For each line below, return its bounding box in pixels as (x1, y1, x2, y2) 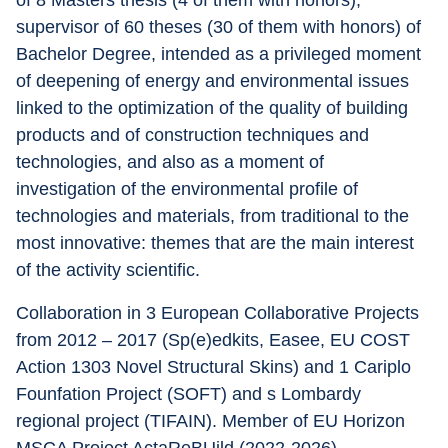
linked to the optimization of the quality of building (16, 98, 413, 118)
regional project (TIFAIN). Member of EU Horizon (16, 411, 410, 431)
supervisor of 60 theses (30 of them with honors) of (16, 17, 426, 37)
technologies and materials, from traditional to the (16, 206, 414, 226)
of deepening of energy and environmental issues (16, 71, 414, 91)
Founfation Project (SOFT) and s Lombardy (16, 384, 366, 404)
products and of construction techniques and (16, 125, 374, 145)
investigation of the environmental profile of (16, 179, 363, 199)
